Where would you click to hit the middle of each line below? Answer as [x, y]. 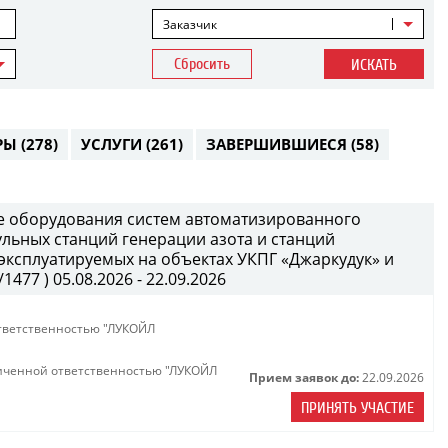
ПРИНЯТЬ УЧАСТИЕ [357, 408]
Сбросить [202, 64]
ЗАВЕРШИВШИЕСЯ [278, 144]
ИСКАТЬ [373, 65]
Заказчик [190, 24]
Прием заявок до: [304, 377]
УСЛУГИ [113, 144]
